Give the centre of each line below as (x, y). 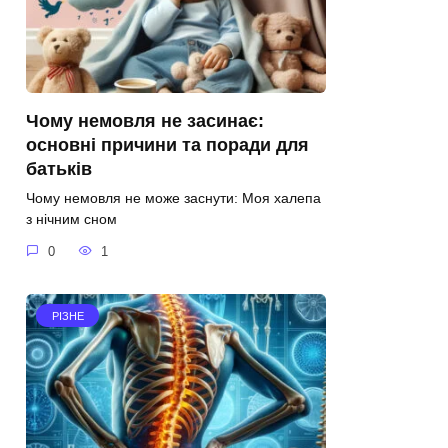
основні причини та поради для (167, 145)
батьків (59, 169)
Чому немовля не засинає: (145, 121)
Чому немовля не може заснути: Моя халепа (173, 198)
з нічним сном (71, 219)
